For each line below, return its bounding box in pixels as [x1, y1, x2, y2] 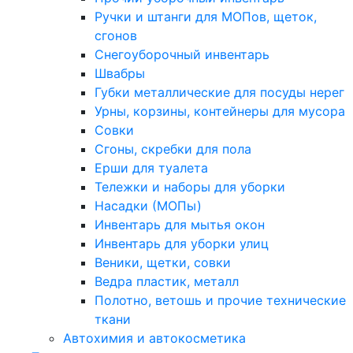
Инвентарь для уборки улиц [95, 236, 269, 251]
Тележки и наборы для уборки [95, 179, 285, 195]
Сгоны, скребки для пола [95, 141, 251, 157]
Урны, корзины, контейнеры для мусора [95, 103, 345, 119]
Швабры [95, 65, 145, 81]
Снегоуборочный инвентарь [95, 46, 269, 62]
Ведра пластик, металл [95, 273, 239, 289]
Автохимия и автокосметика [63, 330, 246, 346]
